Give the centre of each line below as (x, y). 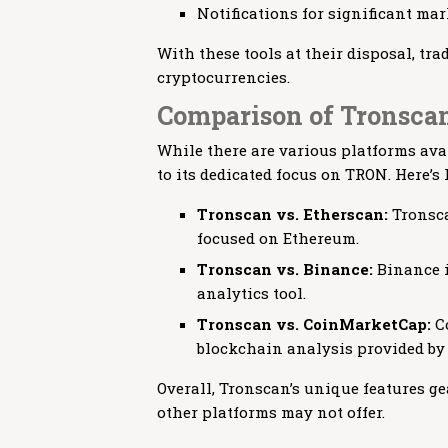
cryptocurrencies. (223, 77)
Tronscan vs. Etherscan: (292, 214)
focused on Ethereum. (278, 238)
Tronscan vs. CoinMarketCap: (314, 324)
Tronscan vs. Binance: (285, 269)
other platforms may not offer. (271, 412)
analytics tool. (251, 293)
